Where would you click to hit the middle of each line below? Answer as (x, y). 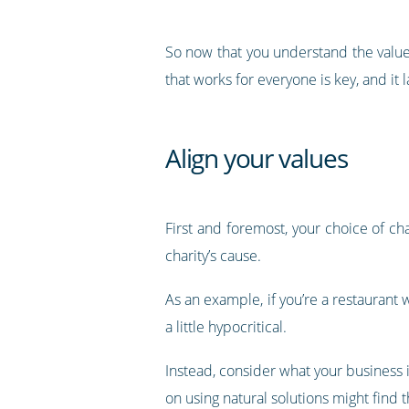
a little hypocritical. (225, 326)
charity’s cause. (213, 255)
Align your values (256, 157)
